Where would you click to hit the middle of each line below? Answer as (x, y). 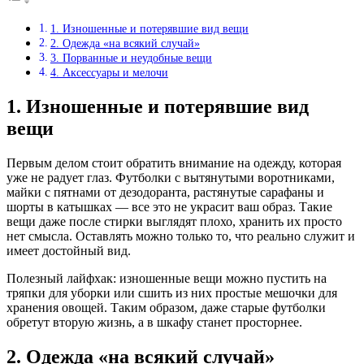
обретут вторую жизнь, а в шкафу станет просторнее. (154, 322)
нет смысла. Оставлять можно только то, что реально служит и (181, 236)
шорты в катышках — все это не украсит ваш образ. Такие (169, 207)
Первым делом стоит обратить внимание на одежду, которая (174, 163)
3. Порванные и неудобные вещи (131, 58)
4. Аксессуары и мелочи (109, 73)
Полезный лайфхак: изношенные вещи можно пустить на (167, 278)
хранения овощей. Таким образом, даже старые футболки (166, 308)
